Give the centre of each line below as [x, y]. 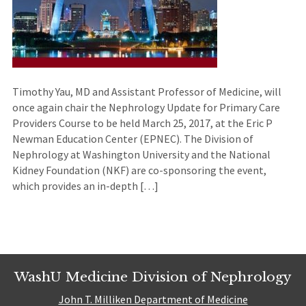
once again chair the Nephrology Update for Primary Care [146, 108]
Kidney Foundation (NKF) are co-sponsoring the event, [139, 170]
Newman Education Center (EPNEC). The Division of [133, 139]
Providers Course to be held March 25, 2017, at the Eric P [142, 123]
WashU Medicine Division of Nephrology [153, 277]
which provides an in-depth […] [85, 186]
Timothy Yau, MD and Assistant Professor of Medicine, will [147, 92]
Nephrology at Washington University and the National [141, 155]
